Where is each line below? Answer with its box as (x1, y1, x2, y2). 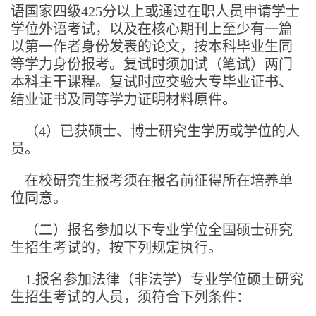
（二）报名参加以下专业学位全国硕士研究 (25, 221, 293, 238)
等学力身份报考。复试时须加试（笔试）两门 (11, 56, 293, 72)
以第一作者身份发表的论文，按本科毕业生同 (11, 38, 293, 54)
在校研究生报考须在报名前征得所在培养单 (25, 172, 293, 188)
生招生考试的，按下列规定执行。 (11, 239, 222, 255)
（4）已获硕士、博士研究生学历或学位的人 (25, 123, 300, 139)
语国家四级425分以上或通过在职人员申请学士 (11, 3, 300, 19)
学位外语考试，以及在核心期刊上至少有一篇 (11, 20, 293, 37)
